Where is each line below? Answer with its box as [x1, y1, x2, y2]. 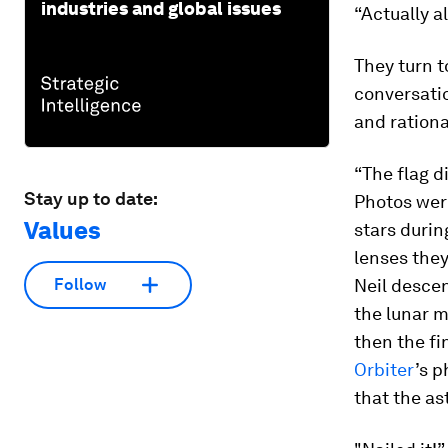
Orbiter [354, 359, 415, 380]
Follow [54, 275, 106, 295]
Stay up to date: [24, 187, 158, 209]
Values [24, 215, 101, 245]
